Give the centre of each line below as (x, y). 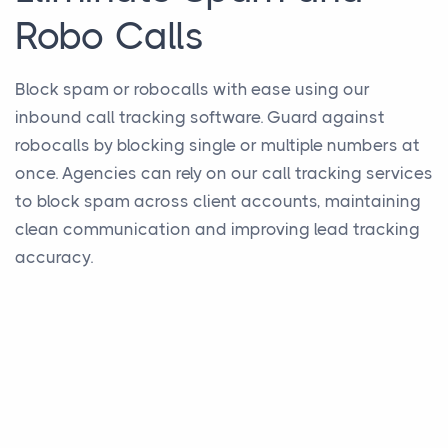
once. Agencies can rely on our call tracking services (224, 173)
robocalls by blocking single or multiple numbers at (217, 145)
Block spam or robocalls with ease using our (192, 89)
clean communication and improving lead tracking (217, 229)
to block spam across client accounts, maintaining (218, 201)
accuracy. (54, 257)
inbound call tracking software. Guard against (200, 117)
